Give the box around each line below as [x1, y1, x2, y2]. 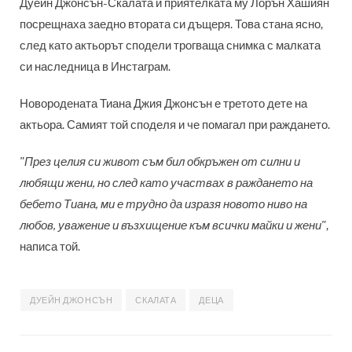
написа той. [20, 240, 80, 254]
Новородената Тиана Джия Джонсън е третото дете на [20, 97, 307, 111]
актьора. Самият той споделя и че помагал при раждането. [20, 118, 330, 132]
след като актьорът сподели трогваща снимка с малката [20, 38, 321, 53]
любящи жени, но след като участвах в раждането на [20, 176, 313, 190]
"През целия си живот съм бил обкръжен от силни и [20, 155, 300, 169]
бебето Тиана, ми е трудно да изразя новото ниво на [20, 197, 307, 211]
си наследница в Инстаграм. [20, 60, 170, 74]
